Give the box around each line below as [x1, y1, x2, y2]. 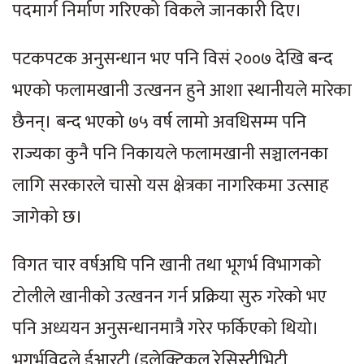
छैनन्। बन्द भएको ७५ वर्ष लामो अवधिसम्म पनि [12, 106, 306, 137]
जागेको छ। [12, 201, 83, 232]
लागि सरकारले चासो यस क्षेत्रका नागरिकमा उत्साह [12, 170, 329, 201]
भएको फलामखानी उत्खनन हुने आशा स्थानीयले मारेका [12, 75, 352, 106]
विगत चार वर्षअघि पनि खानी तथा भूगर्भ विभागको [12, 249, 321, 280]
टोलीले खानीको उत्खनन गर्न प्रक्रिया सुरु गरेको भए [12, 281, 327, 312]
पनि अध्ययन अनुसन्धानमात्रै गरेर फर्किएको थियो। [12, 313, 319, 344]
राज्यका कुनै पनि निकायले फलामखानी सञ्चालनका [12, 138, 328, 169]
